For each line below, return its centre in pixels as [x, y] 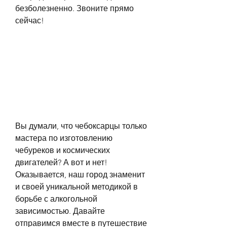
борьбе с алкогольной [56, 199]
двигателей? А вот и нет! [61, 162]
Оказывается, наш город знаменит [80, 174]
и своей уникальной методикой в [77, 186]
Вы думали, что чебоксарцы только [81, 126]
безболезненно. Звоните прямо [74, 8]
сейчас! [30, 21]
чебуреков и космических [63, 150]
